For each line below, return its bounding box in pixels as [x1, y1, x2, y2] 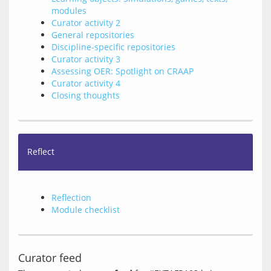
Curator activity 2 [51, 17, 120, 28]
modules [51, 5, 87, 16]
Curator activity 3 [51, 53, 120, 65]
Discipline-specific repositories [51, 41, 175, 53]
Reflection [51, 192, 91, 203]
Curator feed [18, 250, 82, 265]
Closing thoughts [51, 90, 120, 101]
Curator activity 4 [51, 77, 120, 89]
